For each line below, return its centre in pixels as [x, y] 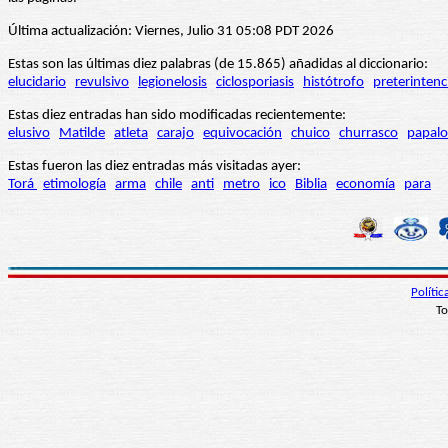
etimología [74, 185]
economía [365, 185]
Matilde [82, 134]
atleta [131, 134]
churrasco [368, 134]
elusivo [29, 134]
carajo [175, 134]
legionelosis [172, 83]
